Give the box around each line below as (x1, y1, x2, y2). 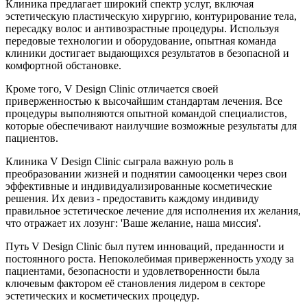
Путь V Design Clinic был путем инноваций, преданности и (5, 240, 284, 252)
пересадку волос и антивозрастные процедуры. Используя (5, 22, 279, 34)
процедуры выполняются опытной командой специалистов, (5, 107, 287, 119)
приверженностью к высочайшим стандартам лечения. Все (5, 95, 282, 107)
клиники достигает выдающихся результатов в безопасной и (5, 47, 289, 59)
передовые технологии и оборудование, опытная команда (5, 34, 276, 47)
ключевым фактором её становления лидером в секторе (5, 277, 265, 289)
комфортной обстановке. (5, 59, 124, 71)
